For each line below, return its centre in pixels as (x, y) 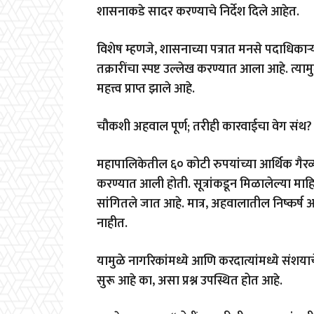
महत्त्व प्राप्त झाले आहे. (146, 89)
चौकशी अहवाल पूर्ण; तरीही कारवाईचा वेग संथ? (204, 127)
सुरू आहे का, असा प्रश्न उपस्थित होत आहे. (190, 281)
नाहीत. (112, 223)
